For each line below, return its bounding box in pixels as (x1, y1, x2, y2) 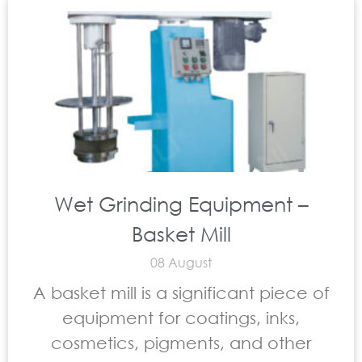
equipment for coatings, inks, (62, 308, 300, 327)
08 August (150, 254, 212, 271)
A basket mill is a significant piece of (32, 283, 330, 302)
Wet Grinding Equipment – (53, 191, 309, 216)
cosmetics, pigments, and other (51, 333, 311, 352)
